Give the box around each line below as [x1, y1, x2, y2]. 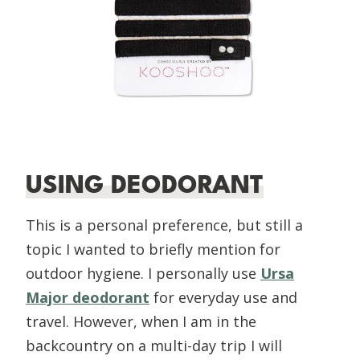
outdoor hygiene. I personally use [26, 263, 256, 283]
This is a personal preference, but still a [26, 215, 303, 235]
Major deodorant [26, 287, 149, 307]
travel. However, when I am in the [26, 311, 256, 331]
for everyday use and [149, 287, 297, 307]
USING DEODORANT [26, 171, 264, 198]
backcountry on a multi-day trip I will [26, 335, 282, 355]
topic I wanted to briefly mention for [26, 239, 280, 259]
